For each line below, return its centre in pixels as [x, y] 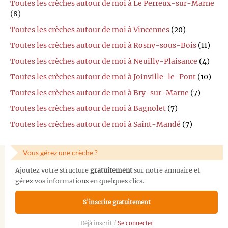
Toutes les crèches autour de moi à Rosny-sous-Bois [103, 45]
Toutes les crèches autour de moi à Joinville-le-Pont [103, 77]
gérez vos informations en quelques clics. [80, 181]
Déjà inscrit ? [99, 223]
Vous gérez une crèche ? [60, 152]
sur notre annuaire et [166, 170]
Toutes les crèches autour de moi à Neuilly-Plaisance [104, 61]
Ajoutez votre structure [53, 170]
